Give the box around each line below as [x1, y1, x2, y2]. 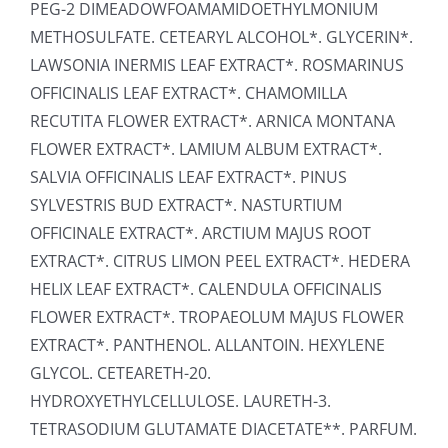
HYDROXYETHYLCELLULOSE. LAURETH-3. [30, 389, 331, 412]
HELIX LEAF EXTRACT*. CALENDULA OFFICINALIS [30, 277, 382, 300]
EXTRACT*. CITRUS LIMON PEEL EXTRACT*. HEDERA [30, 249, 410, 272]
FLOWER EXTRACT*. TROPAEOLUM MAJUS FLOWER [30, 305, 404, 328]
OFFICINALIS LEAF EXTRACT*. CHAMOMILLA [30, 81, 347, 104]
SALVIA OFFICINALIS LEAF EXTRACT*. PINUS [30, 165, 347, 188]
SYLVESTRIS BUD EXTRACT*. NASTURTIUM [30, 193, 342, 216]
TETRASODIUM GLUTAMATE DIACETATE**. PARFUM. [30, 417, 417, 440]
